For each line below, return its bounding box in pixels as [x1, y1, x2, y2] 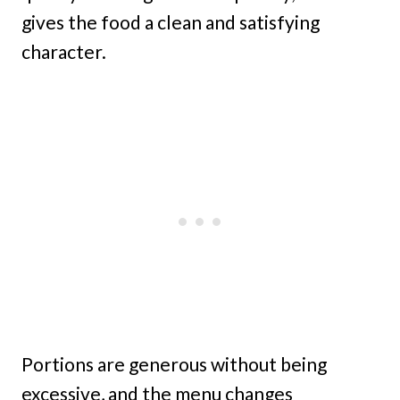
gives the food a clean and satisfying [21, 10, 320, 33]
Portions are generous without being [21, 352, 327, 375]
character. [21, 39, 106, 62]
